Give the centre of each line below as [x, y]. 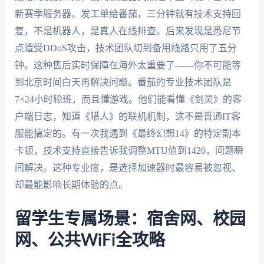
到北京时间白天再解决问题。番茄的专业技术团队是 [123, 82]
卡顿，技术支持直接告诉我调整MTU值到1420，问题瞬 [129, 151]
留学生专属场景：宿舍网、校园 [130, 219]
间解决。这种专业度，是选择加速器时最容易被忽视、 [128, 168]
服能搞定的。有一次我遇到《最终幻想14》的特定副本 [128, 134]
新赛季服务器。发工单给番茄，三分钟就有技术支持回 [128, 14]
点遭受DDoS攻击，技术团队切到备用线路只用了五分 [126, 48]
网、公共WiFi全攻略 [90, 240]
